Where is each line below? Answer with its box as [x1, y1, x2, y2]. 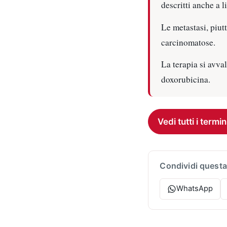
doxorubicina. [161, 73, 211, 86]
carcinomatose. [161, 36, 216, 48]
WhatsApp [176, 184, 213, 194]
